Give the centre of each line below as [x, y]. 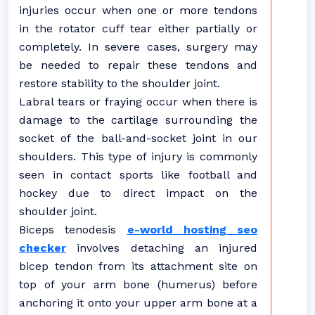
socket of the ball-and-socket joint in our [138, 138]
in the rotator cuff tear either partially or [138, 28]
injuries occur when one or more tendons [138, 10]
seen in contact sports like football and [138, 175]
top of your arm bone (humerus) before [138, 284]
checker [43, 248]
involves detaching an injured [162, 248]
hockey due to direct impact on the [138, 193]
